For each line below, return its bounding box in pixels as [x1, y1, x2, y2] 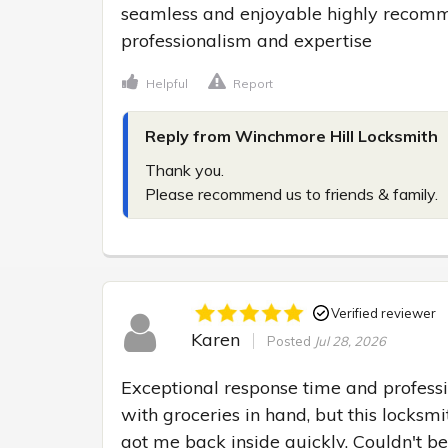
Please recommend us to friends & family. [145, 183, 438, 204]
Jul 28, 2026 [313, 333, 386, 350]
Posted [266, 333, 314, 350]
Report [233, 75, 273, 91]
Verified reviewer [330, 304, 436, 321]
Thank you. [145, 159, 224, 180]
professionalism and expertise [121, 28, 372, 52]
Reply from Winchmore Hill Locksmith [145, 125, 438, 146]
